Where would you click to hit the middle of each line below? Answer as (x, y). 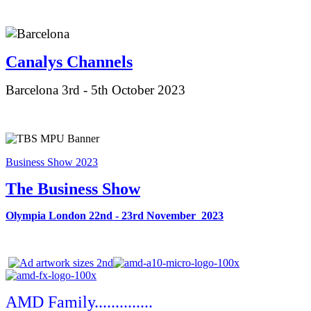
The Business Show (73, 189)
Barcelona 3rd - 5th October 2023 (95, 90)
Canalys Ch (47, 62)
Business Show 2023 (52, 162)
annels (110, 62)
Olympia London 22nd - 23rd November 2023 (115, 216)
